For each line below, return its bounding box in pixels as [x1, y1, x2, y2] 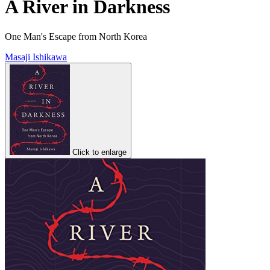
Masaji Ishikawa [5, 51, 67, 62]
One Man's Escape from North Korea [5, 31, 147, 42]
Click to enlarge [72, 147, 127, 157]
